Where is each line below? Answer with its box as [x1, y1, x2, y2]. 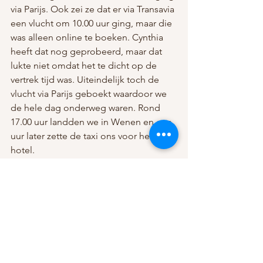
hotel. [11, 144, 37, 156]
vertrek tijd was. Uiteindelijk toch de [11, 74, 161, 85]
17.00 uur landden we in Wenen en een [11, 116, 174, 127]
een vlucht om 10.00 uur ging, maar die [11, 18, 174, 29]
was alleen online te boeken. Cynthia [11, 32, 166, 43]
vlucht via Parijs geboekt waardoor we [11, 88, 169, 99]
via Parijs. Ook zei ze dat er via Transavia [11, 4, 177, 15]
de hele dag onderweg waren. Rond [11, 102, 163, 113]
